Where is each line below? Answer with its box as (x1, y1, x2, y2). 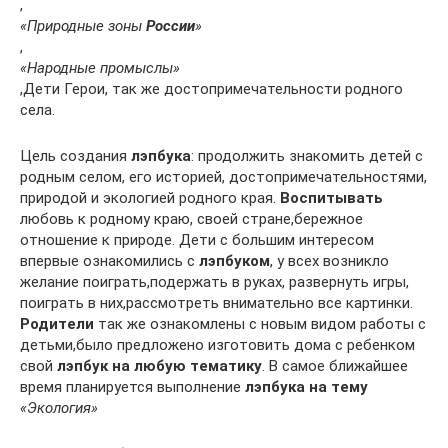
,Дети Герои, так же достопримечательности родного (20, 79, 403, 98)
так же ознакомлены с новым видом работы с (94, 314, 426, 333)
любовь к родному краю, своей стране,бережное (20, 209, 363, 228)
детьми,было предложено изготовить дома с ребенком (20, 335, 415, 354)
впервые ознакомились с (20, 251, 199, 270)
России (146, 16, 195, 35)
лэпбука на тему (245, 377, 368, 396)
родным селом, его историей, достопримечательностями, (20, 167, 427, 186)
